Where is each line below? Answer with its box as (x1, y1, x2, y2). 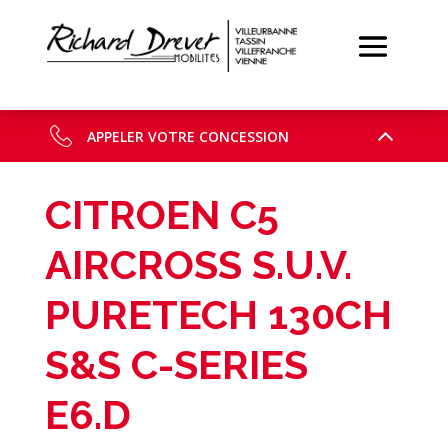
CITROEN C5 (44, 191, 279, 238)
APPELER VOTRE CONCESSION (87, 126, 289, 146)
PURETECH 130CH (44, 291, 392, 338)
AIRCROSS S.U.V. (44, 241, 352, 288)
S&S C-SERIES (44, 341, 308, 388)
